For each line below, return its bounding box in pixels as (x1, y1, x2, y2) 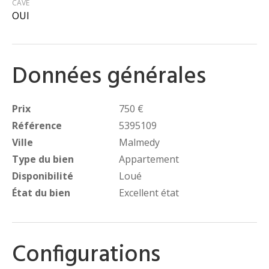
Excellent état (119, 186, 180, 200)
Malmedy (119, 136, 160, 150)
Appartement (119, 153, 180, 166)
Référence (12, 119, 62, 133)
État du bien (12, 186, 70, 200)
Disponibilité (12, 169, 73, 183)
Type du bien (12, 153, 74, 166)
